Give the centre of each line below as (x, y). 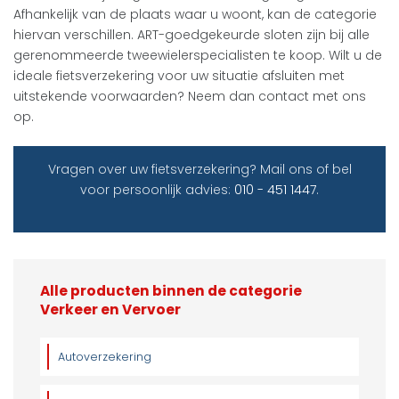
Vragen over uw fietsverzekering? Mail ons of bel (199, 169)
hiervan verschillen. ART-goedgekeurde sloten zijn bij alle (191, 34)
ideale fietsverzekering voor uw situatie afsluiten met (179, 75)
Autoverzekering (105, 356)
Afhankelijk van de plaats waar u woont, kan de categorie (195, 14)
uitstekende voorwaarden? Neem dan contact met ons (190, 96)
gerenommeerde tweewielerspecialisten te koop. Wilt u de (198, 55)
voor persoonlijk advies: (157, 189)
